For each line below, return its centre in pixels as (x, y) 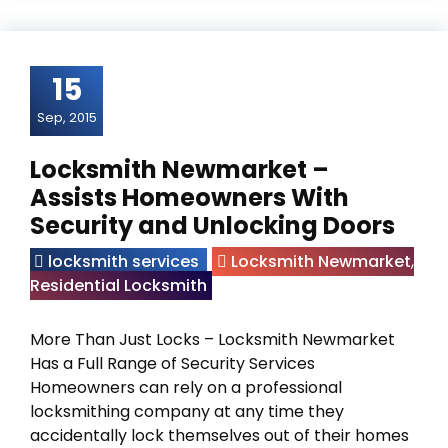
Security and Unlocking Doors (212, 225)
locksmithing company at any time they (187, 411)
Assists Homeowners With (189, 197)
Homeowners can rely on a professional (186, 387)
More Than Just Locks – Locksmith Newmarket (212, 339)
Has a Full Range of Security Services (172, 363)
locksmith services (123, 261)
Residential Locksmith (118, 285)
